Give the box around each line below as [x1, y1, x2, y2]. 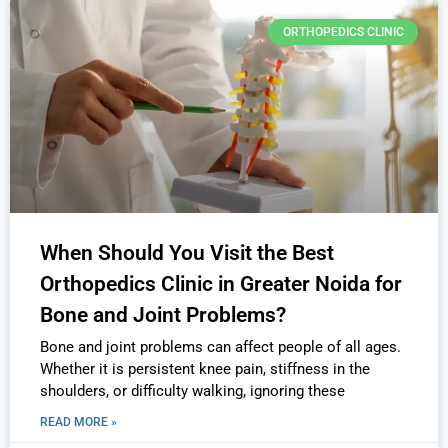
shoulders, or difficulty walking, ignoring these [40, 381, 345, 400]
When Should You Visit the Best [40, 240, 334, 265]
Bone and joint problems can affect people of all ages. [40, 337, 401, 356]
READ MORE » [40, 414, 117, 429]
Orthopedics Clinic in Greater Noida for [40, 271, 402, 296]
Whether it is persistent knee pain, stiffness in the [40, 359, 370, 378]
